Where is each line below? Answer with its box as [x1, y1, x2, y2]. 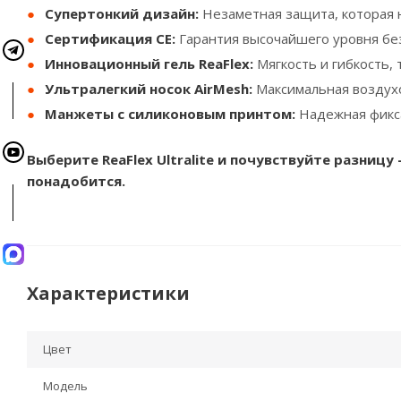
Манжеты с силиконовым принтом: [45, 105, 295, 123]
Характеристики [27, 281, 190, 305]
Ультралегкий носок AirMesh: [45, 80, 252, 98]
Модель [43, 378, 88, 394]
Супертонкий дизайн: [45, 4, 199, 22]
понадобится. [27, 172, 125, 190]
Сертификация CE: [45, 30, 175, 47]
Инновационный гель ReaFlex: [45, 55, 253, 73]
